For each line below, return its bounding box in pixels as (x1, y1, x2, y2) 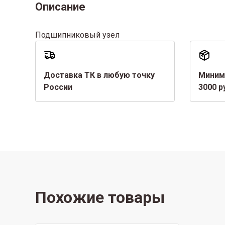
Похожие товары (35, 188, 165, 207)
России (43, 82, 72, 92)
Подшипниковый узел (35, 30, 120, 40)
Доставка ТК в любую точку (43, 70, 155, 80)
